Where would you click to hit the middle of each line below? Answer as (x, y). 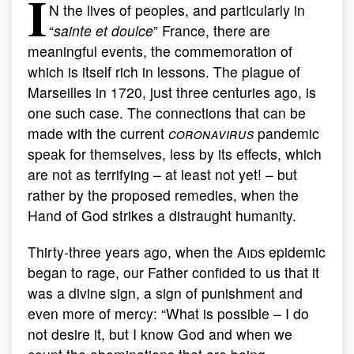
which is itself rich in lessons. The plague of (164, 72)
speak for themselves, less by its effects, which (175, 154)
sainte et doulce (104, 30)
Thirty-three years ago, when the (132, 252)
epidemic (295, 252)
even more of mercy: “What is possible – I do (168, 313)
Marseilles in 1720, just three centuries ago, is (172, 92)
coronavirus (211, 133)
